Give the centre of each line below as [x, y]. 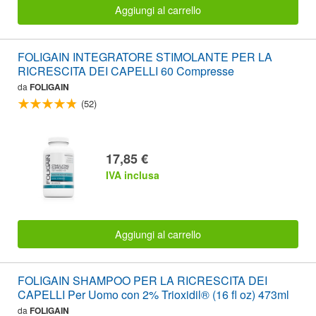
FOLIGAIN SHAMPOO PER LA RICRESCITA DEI [142, 281]
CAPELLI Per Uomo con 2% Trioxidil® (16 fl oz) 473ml [153, 295]
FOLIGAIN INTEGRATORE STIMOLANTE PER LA [145, 56]
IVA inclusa [133, 175]
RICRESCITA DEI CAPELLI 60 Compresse [126, 71]
